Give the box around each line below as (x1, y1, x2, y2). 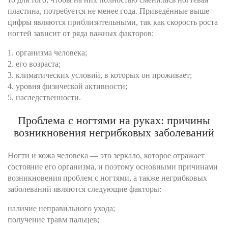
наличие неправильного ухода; (8, 204, 115, 213)
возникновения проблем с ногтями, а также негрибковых (8, 174, 207, 183)
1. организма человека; (8, 48, 87, 58)
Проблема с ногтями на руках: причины (18, 114, 210, 127)
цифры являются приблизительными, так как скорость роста (8, 18, 218, 27)
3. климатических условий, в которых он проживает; (8, 71, 192, 80)
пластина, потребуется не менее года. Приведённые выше (8, 7, 209, 16)
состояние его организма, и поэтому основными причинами (8, 162, 218, 172)
